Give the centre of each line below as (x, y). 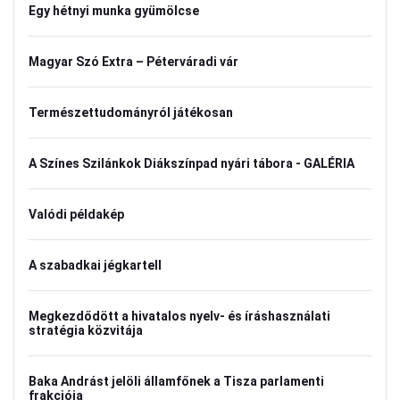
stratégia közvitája (86, 330)
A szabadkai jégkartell (95, 265)
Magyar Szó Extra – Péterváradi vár (133, 62)
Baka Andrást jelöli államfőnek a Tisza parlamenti (176, 381)
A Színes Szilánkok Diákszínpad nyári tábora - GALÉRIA (192, 163)
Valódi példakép (76, 214)
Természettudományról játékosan (131, 112)
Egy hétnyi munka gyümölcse (114, 11)
